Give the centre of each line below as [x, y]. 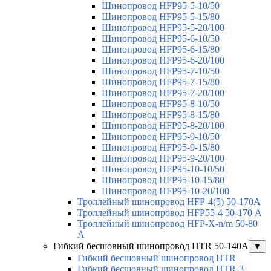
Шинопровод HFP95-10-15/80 [163, 180]
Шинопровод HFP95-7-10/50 [161, 71]
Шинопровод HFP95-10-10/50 [163, 169]
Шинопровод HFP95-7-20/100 [163, 93]
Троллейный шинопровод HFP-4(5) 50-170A [169, 202]
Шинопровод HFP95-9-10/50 [161, 137]
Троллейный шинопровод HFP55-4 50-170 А [170, 213]
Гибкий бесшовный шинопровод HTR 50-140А [151, 246]
